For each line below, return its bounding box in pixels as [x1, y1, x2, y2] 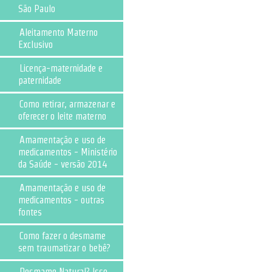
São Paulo [18, 4, 55, 14]
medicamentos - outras [18, 195, 104, 205]
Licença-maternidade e [19, 63, 103, 73]
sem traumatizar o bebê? [18, 243, 110, 253]
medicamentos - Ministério [18, 147, 117, 157]
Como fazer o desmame [19, 231, 106, 241]
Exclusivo [18, 39, 53, 50]
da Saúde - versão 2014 [18, 159, 107, 169]
